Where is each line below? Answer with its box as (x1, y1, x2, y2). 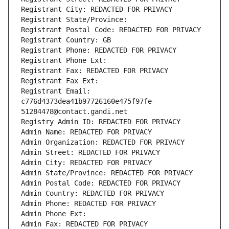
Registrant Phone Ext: (21, 56, 107, 65)
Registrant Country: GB (21, 36, 111, 44)
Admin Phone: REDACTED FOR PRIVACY (21, 199, 156, 208)
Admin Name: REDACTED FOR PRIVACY (21, 128, 152, 136)
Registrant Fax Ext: (21, 77, 99, 85)
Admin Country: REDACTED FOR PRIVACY (21, 189, 164, 198)
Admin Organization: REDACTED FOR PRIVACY (21, 138, 185, 147)
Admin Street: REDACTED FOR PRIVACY (21, 148, 160, 157)
